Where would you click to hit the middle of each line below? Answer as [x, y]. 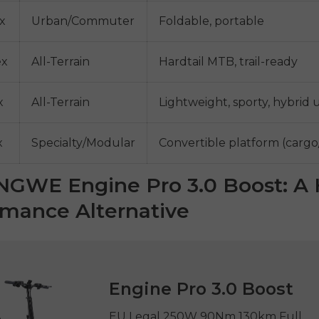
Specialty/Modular [84, 142]
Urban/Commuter [83, 21]
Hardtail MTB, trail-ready [229, 61]
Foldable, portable [212, 21]
